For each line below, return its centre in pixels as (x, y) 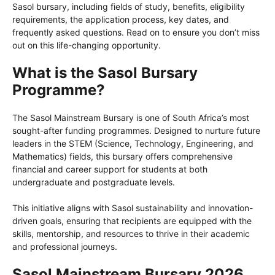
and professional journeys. (65, 247)
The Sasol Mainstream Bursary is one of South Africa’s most (131, 118)
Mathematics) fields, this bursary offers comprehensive (122, 157)
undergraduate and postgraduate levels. (94, 182)
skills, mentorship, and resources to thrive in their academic (131, 234)
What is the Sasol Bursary (105, 73)
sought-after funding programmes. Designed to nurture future (136, 131)
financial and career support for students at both (110, 169)
